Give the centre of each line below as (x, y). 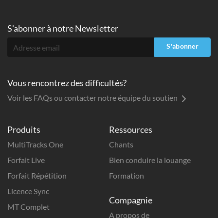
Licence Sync (28, 191)
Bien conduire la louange (150, 160)
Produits (24, 129)
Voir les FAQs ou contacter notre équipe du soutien (93, 98)
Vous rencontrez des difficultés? (67, 83)
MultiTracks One (35, 144)
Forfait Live (26, 160)
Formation (127, 175)
